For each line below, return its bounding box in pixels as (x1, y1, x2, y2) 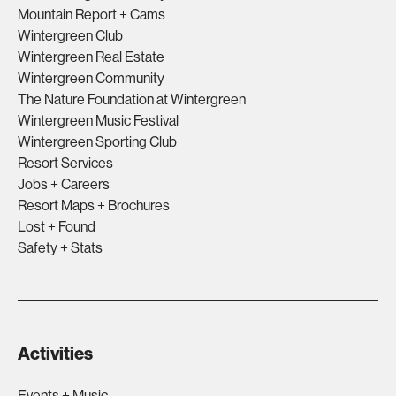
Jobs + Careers (18, 175, 110, 193)
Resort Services (18, 154, 113, 171)
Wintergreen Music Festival (18, 111, 179, 129)
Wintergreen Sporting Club (18, 133, 177, 150)
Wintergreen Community (18, 69, 164, 87)
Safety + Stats (18, 239, 103, 256)
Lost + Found (18, 217, 95, 235)
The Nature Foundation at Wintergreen (18, 90, 246, 108)
